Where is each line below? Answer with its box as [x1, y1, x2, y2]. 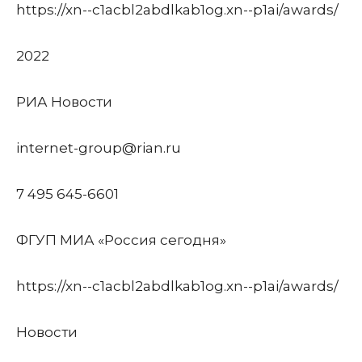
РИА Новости [16, 94, 112, 110]
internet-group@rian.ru [16, 140, 181, 156]
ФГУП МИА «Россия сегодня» [16, 232, 226, 248]
